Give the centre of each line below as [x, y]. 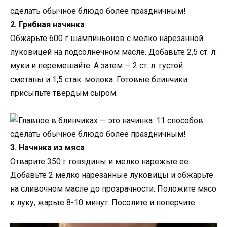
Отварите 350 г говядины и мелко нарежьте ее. [100, 161]
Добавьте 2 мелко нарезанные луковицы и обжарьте [112, 175]
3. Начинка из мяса [47, 147]
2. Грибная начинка [47, 24]
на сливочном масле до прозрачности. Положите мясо [113, 188]
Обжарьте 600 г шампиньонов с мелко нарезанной [107, 38]
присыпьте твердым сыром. [64, 93]
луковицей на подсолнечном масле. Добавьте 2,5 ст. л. [113, 52]
